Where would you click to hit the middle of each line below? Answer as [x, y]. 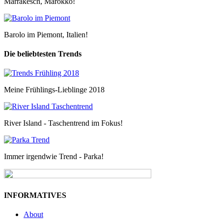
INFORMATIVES [35, 195]
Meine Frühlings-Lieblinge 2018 [54, 90]
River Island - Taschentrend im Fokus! [63, 123]
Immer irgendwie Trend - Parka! [54, 157]
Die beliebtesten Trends [43, 54]
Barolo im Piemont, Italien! [46, 34]
